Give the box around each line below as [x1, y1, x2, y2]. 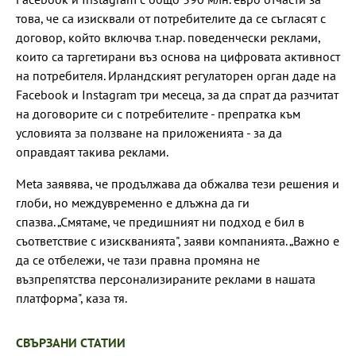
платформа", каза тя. [16, 289, 130, 306]
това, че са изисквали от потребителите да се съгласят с [16, 10, 326, 26]
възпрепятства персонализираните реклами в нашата [16, 270, 315, 287]
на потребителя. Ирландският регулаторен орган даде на [16, 67, 336, 83]
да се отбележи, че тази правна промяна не [16, 251, 260, 268]
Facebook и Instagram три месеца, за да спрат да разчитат [16, 86, 339, 103]
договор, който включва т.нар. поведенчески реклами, [16, 29, 320, 45]
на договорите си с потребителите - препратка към [16, 105, 300, 122]
